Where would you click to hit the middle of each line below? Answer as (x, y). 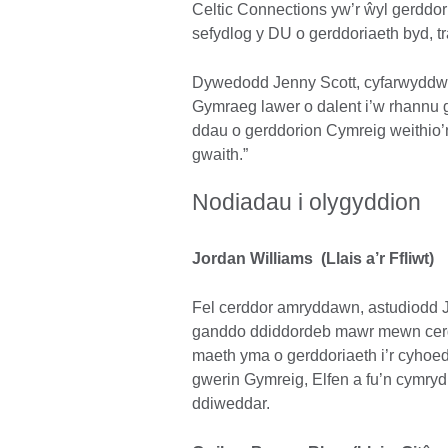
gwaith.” (220, 155)
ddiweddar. (231, 404)
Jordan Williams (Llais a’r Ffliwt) (313, 259)
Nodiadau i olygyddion (306, 202)
